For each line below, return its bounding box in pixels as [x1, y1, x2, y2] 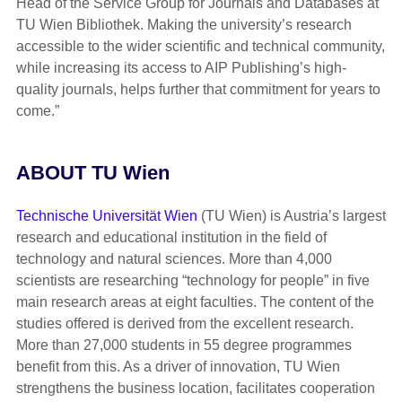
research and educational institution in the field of [15, 230, 327, 246]
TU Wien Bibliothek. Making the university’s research [15, 17, 352, 33]
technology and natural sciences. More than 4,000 [15, 251, 332, 267]
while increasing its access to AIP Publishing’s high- [15, 60, 346, 76]
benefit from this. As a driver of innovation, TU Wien [15, 359, 340, 375]
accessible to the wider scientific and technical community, [15, 39, 385, 55]
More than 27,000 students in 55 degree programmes [15, 337, 352, 354]
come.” [15, 103, 59, 119]
